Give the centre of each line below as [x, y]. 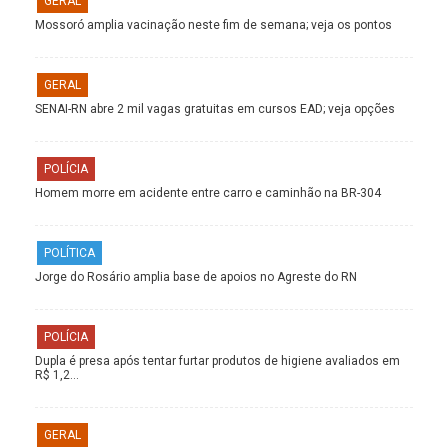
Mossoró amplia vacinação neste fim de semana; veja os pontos [213, 24]
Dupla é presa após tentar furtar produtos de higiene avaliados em [217, 360]
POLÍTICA [69, 252]
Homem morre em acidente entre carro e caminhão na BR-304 [208, 192]
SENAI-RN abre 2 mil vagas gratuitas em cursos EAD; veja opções [215, 108]
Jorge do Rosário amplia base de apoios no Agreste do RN [196, 276]
